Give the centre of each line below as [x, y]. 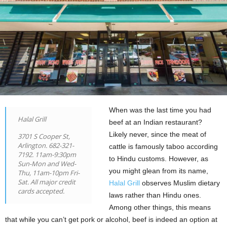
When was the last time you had [160, 110]
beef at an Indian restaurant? [156, 122]
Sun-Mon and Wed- [47, 163]
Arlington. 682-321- [46, 145]
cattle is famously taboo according [164, 146]
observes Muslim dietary [180, 183]
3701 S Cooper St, [44, 136]
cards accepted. [41, 191]
